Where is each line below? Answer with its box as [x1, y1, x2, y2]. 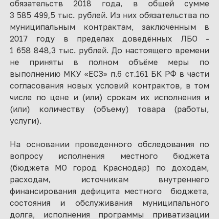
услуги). [10, 116, 42, 126]
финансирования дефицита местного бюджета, [10, 186, 209, 196]
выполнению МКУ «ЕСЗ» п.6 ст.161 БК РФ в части [10, 69, 209, 79]
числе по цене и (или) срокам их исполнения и [10, 92, 209, 102]
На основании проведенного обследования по [10, 139, 209, 149]
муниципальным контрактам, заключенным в [10, 22, 209, 32]
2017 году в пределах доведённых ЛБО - [10, 34, 209, 44]
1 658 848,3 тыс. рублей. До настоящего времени [10, 45, 209, 55]
